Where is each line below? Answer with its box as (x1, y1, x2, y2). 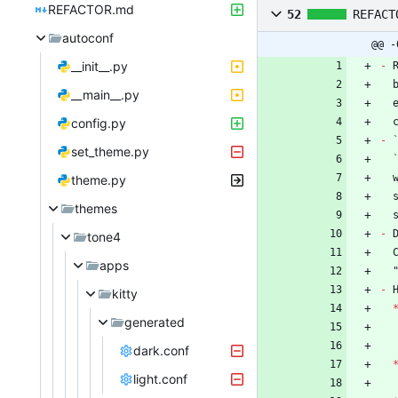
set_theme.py (71, 144, 149, 160)
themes (75, 201, 117, 217)
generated (124, 314, 185, 330)
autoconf (62, 30, 114, 46)
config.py (71, 115, 126, 131)
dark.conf (133, 343, 189, 359)
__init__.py (71, 59, 128, 75)
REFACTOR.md (48, 2, 134, 18)
